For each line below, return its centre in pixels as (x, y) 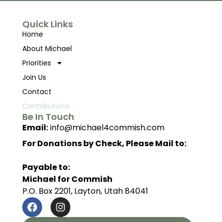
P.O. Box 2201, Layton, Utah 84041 (85, 191)
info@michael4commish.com (106, 127)
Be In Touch (48, 116)
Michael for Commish (67, 179)
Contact (37, 91)
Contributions (46, 106)
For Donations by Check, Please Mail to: (104, 143)
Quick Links (47, 24)
